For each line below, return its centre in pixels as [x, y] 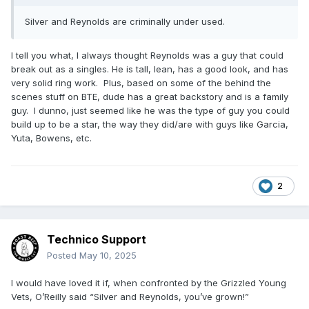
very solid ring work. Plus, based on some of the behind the [141, 83]
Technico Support [97, 240]
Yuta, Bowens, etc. [53, 138]
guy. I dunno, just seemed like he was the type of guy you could [150, 111]
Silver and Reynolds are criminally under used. [125, 22]
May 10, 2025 [108, 256]
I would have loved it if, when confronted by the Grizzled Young [149, 283]
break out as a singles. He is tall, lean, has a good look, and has [150, 69]
